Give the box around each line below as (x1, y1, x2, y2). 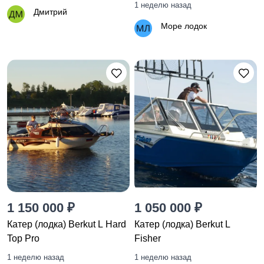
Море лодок (161, 21, 207, 31)
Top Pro (7, 233, 39, 244)
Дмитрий (34, 7, 67, 17)
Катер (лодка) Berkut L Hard (7, 219, 126, 230)
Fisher (134, 233, 161, 244)
